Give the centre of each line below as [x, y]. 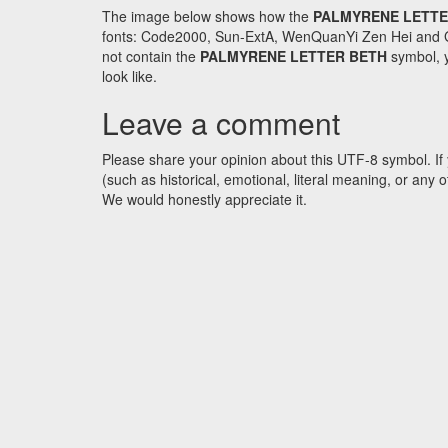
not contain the [151, 56]
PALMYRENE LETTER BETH [293, 56]
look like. [129, 76]
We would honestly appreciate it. [204, 199]
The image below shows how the [207, 16]
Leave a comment [221, 123]
